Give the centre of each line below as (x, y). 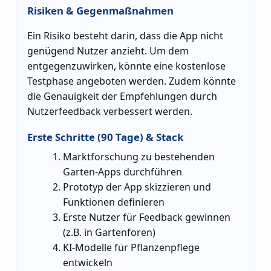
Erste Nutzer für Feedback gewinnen (147, 217)
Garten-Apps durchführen (123, 171)
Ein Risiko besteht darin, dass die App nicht (125, 36)
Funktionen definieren (114, 202)
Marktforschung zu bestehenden (139, 156)
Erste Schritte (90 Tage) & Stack (105, 137)
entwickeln (88, 262)
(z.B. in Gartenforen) (109, 232)
